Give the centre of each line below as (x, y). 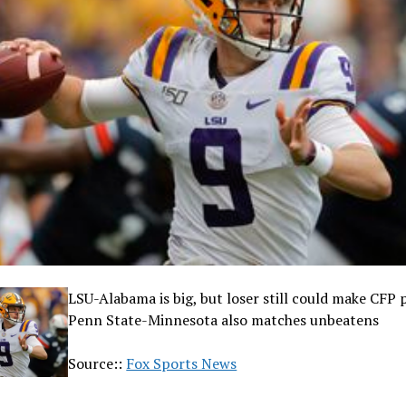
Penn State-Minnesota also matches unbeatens (224, 320)
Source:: (97, 364)
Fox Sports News (182, 364)
